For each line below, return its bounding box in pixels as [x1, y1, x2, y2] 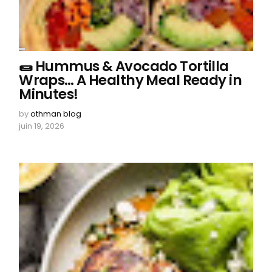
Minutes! [19, 84, 78, 104]
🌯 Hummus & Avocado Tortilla [19, 56, 229, 76]
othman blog [30, 107, 82, 120]
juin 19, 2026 [19, 120, 65, 132]
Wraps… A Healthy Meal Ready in [19, 70, 242, 90]
